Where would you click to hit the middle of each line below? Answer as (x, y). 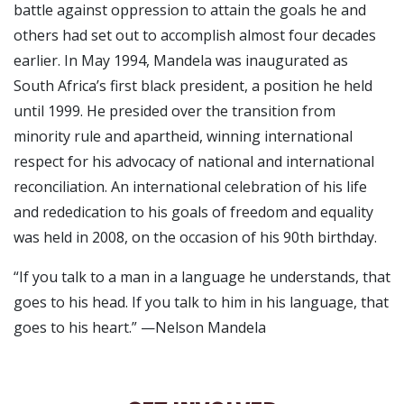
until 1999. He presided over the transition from (174, 111)
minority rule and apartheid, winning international (183, 136)
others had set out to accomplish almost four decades (195, 35)
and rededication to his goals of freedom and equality (193, 212)
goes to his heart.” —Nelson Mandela (140, 327)
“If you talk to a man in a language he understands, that (202, 277)
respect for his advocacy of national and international (194, 161)
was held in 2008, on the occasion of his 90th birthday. (195, 237)
